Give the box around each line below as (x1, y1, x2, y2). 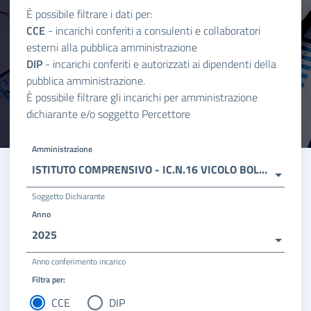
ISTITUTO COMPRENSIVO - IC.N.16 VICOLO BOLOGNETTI (259, 161, 267, 178)
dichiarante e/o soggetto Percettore (26, 106, 190, 123)
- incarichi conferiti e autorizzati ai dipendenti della (42, 56, 276, 73)
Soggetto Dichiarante (32, 190, 105, 203)
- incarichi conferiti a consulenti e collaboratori (45, 22, 260, 40)
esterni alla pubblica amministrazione (26, 39, 197, 56)
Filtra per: (32, 272, 65, 286)
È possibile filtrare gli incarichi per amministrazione (26, 89, 258, 106)
